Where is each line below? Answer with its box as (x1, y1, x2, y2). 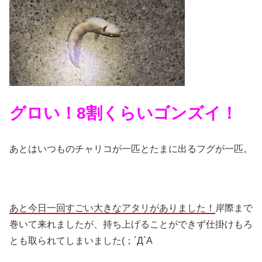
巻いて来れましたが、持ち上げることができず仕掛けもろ (9, 219, 253, 230)
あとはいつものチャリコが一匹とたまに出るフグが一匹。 (9, 144, 253, 154)
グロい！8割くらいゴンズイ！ (9, 104, 237, 123)
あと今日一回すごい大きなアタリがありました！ (9, 203, 215, 213)
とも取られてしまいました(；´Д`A (9, 236, 153, 246)
